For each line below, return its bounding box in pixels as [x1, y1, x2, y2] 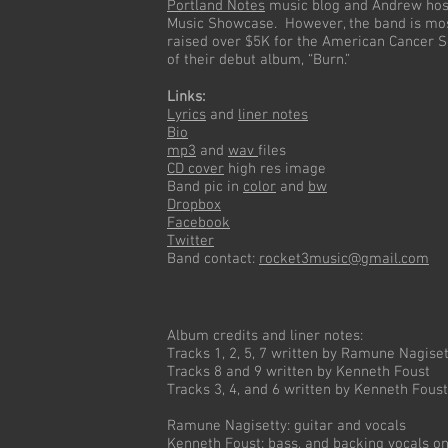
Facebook [167, 214, 230, 232]
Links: [167, 88, 209, 106]
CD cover [167, 160, 224, 178]
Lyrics [167, 106, 206, 124]
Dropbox [167, 196, 221, 214]
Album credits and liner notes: [167, 327, 363, 345]
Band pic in [167, 178, 243, 196]
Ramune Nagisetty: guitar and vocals [167, 417, 406, 435]
